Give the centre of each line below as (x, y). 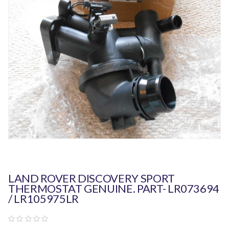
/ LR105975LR (43, 199)
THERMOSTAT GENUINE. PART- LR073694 (114, 189)
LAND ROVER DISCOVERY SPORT (91, 178)
